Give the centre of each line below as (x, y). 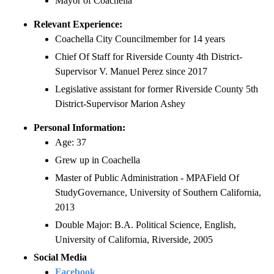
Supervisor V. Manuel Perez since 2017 (131, 72)
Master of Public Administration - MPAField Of (147, 178)
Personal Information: (80, 128)
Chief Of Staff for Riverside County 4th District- (149, 57)
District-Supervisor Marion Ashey (120, 104)
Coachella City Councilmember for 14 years (140, 39)
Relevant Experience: (78, 24)
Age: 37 (71, 143)
